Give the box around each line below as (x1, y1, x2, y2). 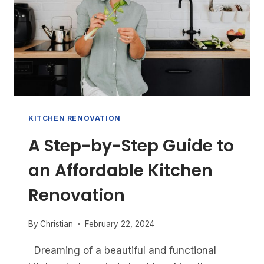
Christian (40, 219, 74, 229)
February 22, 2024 (85, 219, 155, 229)
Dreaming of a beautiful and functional (28, 245, 216, 257)
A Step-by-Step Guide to (28, 134, 234, 157)
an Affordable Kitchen (28, 159, 213, 182)
